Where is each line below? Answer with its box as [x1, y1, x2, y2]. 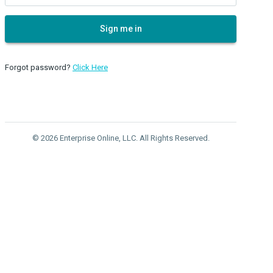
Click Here [73, 62, 108, 72]
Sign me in [99, 23, 142, 34]
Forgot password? [5, 62, 73, 72]
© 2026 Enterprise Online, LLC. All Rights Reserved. [32, 133, 210, 143]
